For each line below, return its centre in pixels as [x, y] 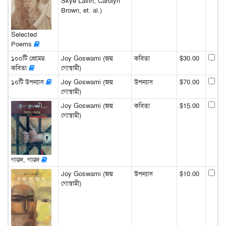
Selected [24, 35]
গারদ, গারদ [26, 159]
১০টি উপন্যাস [28, 82]
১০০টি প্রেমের [27, 59]
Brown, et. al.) [81, 11]
